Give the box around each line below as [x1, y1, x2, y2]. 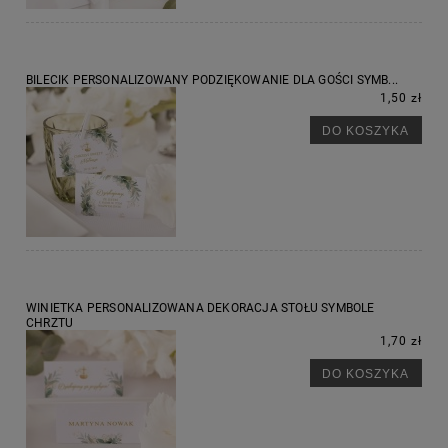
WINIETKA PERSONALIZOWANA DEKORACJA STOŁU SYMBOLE [26, 301, 375, 316]
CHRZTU [26, 316, 74, 331]
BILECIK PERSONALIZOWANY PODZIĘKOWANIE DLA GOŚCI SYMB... [26, 73, 398, 88]
